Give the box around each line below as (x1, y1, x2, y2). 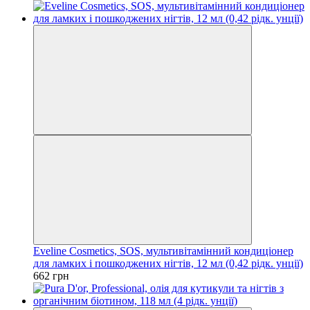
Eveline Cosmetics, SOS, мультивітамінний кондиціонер (33, 244, 293, 257)
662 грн (33, 269, 69, 282)
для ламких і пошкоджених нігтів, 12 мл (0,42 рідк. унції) (33, 257, 303, 269)
